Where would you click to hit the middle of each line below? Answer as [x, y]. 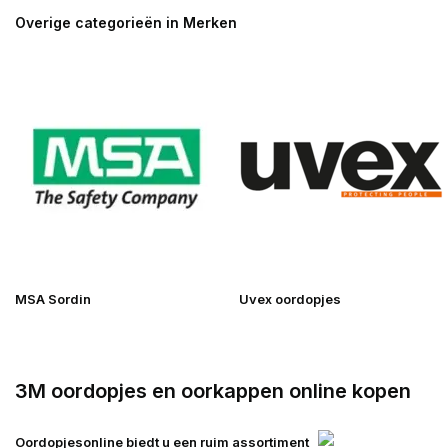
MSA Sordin [53, 299]
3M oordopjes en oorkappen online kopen [213, 391]
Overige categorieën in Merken [126, 22]
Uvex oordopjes [290, 299]
